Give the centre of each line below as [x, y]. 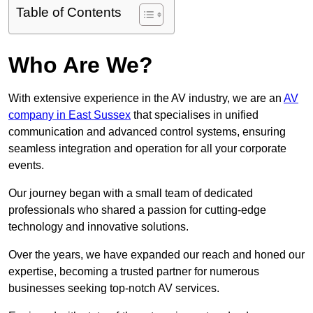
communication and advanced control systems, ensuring [147, 132]
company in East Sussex [70, 115]
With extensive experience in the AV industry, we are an [146, 99]
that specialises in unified [195, 115]
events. [26, 166]
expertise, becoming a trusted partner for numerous [134, 272]
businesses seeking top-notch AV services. [114, 289]
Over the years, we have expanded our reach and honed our [156, 255]
